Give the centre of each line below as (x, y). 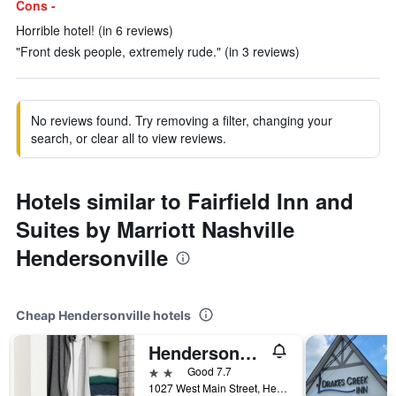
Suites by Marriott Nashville (155, 229)
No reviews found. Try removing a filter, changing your (182, 120)
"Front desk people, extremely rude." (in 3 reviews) (158, 51)
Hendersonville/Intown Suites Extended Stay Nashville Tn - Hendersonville (248, 352)
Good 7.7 (209, 371)
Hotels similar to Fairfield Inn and (185, 201)
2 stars (168, 371)
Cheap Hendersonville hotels (103, 315)
